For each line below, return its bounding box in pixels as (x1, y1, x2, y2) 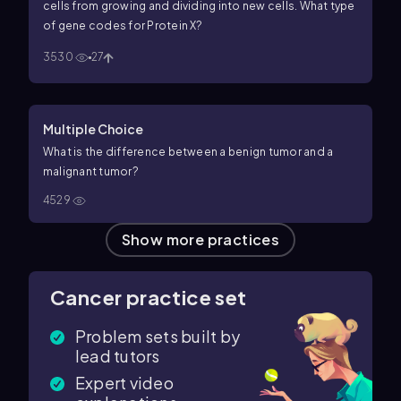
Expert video (75, 371, 174, 393)
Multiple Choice (43, 120, 143, 137)
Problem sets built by (75, 325, 241, 346)
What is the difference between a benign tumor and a (43, 144, 334, 158)
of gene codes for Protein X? (43, 18, 203, 32)
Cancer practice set (50, 284, 247, 310)
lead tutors (75, 345, 160, 366)
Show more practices (121, 229, 280, 249)
